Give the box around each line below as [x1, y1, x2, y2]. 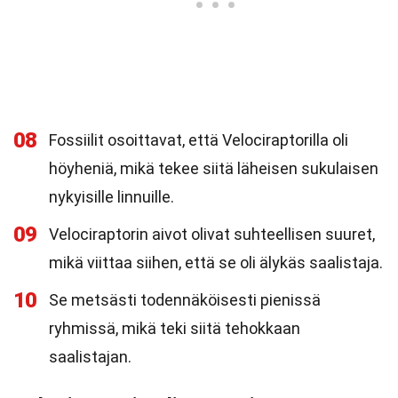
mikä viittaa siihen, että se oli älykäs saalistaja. [49, 253, 383, 272]
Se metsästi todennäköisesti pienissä [49, 291, 321, 309]
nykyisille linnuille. [49, 187, 174, 206]
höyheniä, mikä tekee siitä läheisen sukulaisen [49, 159, 378, 178]
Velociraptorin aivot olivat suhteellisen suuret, [49, 225, 375, 243]
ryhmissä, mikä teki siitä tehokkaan [49, 319, 300, 338]
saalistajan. [49, 347, 131, 366]
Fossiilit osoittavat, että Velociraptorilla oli [49, 131, 348, 149]
